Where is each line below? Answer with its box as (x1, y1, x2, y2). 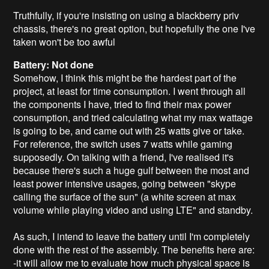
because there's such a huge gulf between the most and (13, 163, 250, 177)
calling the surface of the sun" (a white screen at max (13, 189, 237, 204)
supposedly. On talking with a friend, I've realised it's (13, 150, 234, 164)
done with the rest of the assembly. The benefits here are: (13, 242, 255, 256)
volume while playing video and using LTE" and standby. (13, 202, 253, 217)
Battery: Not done (13, 57, 97, 71)
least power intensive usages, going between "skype (13, 176, 237, 190)
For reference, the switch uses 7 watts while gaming (13, 136, 233, 151)
